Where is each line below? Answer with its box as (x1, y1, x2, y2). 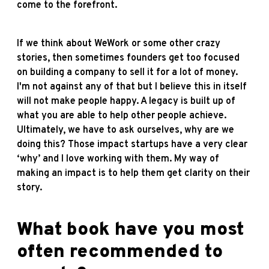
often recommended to (17, 240, 223, 264)
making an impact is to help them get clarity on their (17, 167, 250, 180)
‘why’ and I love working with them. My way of (17, 153, 219, 165)
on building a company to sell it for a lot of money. (17, 66, 238, 79)
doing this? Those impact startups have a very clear (17, 138, 247, 151)
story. (17, 181, 42, 194)
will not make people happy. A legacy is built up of (17, 95, 235, 107)
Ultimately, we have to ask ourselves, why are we (17, 124, 234, 136)
